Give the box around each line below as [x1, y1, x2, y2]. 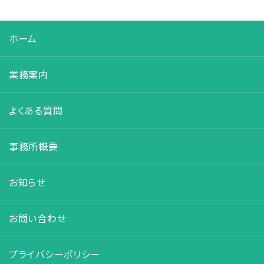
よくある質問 [9, 103, 63, 118]
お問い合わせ [9, 211, 67, 226]
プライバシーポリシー [9, 247, 101, 262]
